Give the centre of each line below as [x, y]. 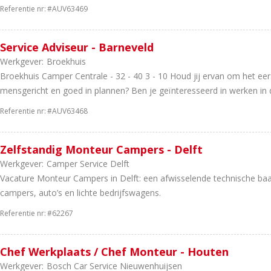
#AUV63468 [67, 111]
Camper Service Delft [88, 164]
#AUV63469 [67, 9]
